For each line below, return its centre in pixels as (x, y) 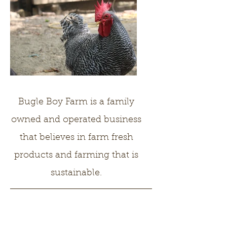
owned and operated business (76, 120)
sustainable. (76, 173)
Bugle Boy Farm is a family (76, 102)
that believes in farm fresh (76, 138)
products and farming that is (76, 156)
